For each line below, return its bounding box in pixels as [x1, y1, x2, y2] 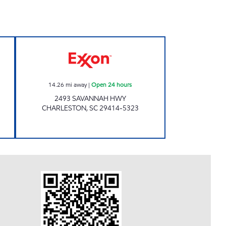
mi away [66, 80, 87, 89]
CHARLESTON [41, 103, 86, 113]
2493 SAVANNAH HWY [54, 94, 126, 103]
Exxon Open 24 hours [89, 37, 165, 47]
